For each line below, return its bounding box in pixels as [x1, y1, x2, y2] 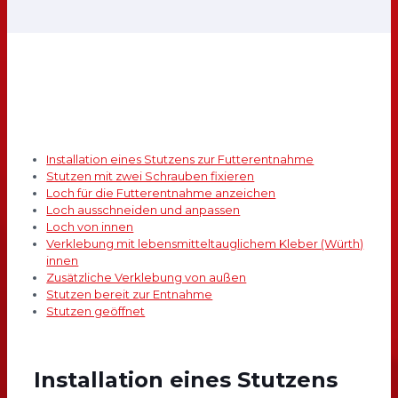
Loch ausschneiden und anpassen [46, 203, 241, 218]
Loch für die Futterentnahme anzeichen [46, 186, 276, 201]
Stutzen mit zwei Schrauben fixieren [46, 169, 255, 184]
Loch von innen [46, 219, 134, 235]
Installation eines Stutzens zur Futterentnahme [46, 152, 314, 167]
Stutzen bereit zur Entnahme [46, 287, 213, 302]
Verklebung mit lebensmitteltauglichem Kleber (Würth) [46, 236, 364, 251]
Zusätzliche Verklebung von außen [46, 270, 247, 285]
